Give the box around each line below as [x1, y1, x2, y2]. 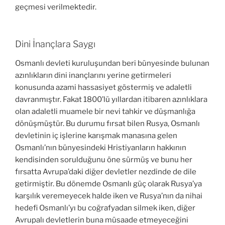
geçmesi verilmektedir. [15, 2, 96, 12]
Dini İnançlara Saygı [15, 39, 95, 50]
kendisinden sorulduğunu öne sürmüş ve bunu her [15, 155, 192, 164]
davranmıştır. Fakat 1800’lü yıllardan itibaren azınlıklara [15, 94, 207, 104]
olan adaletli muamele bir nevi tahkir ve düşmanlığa [15, 106, 195, 116]
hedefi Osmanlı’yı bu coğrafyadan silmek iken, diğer [15, 203, 195, 212]
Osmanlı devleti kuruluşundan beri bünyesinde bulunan [15, 58, 209, 68]
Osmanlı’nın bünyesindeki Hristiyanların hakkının [15, 143, 186, 152]
